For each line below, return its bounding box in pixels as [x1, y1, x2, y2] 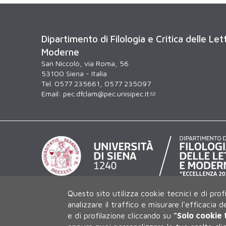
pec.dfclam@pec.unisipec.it [63, 89, 149, 98]
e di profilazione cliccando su [68, 211, 174, 220]
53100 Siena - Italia [41, 69, 107, 78]
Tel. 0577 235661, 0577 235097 [41, 79, 151, 88]
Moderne [41, 46, 79, 58]
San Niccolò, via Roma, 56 [41, 59, 129, 68]
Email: [41, 89, 63, 98]
